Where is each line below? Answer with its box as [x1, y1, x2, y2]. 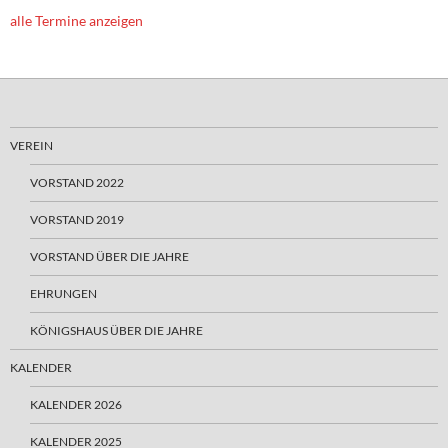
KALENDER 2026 [30, 397, 122, 412]
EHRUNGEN [30, 286, 97, 301]
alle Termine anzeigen [10, 12, 143, 29]
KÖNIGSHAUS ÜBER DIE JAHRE [30, 323, 203, 338]
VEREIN [10, 138, 53, 153]
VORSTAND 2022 [30, 175, 124, 190]
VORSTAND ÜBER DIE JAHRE [30, 249, 189, 264]
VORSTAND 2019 [30, 212, 124, 227]
